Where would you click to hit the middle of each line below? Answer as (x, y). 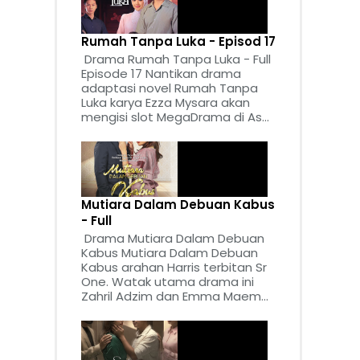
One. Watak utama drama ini (168, 281)
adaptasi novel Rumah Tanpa (170, 88)
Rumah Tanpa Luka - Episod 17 (178, 42)
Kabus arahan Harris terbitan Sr (174, 267)
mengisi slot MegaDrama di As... (175, 117)
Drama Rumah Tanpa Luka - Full (176, 59)
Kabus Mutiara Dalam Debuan (170, 252)
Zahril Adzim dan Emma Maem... (175, 296)
